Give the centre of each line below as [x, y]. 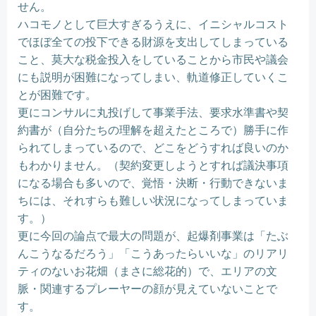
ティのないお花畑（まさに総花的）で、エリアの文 [147, 271]
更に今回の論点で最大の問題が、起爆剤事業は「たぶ [153, 236]
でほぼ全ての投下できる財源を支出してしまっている [153, 42]
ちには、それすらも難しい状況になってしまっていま [153, 200]
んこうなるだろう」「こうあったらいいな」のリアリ [153, 253]
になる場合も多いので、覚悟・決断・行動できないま [153, 183]
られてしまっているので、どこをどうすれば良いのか [153, 147]
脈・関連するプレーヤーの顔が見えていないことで [147, 288]
